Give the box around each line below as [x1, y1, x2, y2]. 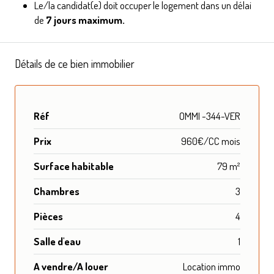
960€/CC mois [181, 134, 240, 147]
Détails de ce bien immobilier [15, 56, 135, 70]
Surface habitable [34, 159, 114, 172]
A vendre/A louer [34, 259, 108, 273]
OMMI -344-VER [179, 109, 240, 122]
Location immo [183, 259, 240, 273]
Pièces [34, 209, 63, 223]
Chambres [34, 184, 80, 198]
